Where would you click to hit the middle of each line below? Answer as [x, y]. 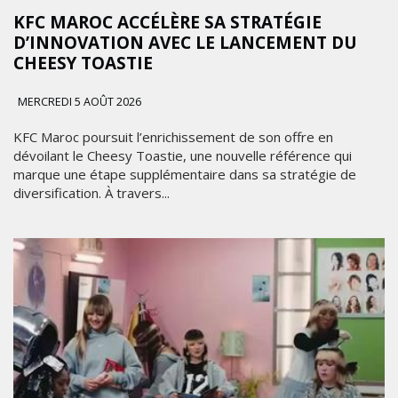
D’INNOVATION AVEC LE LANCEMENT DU [185, 42]
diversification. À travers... [92, 192]
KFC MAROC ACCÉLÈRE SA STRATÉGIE [167, 22]
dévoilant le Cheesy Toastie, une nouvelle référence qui [183, 155]
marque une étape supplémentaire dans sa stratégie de [185, 174]
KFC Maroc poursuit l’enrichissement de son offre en [173, 136]
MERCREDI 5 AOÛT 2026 [78, 101]
